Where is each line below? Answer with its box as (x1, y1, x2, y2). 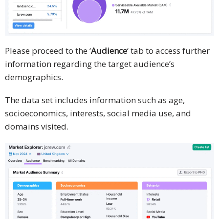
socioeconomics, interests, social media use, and (5, 108, 191, 119)
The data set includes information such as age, (5, 94, 185, 106)
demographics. (5, 71, 63, 83)
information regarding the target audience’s (5, 58, 175, 70)
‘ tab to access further (127, 45, 210, 57)
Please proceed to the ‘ (5, 45, 91, 57)
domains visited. (5, 121, 68, 132)
